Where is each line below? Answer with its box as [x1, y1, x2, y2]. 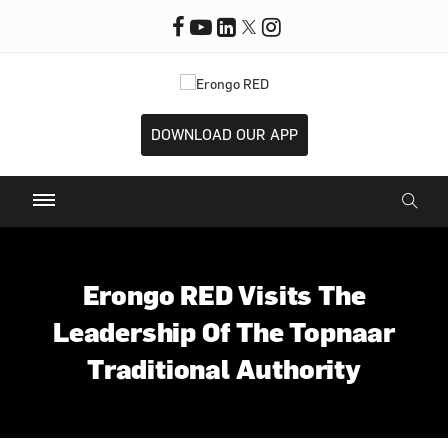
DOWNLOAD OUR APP [150, 126, 298, 144]
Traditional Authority [87, 354, 361, 385]
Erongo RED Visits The [82, 280, 366, 311]
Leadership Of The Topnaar [53, 317, 395, 348]
